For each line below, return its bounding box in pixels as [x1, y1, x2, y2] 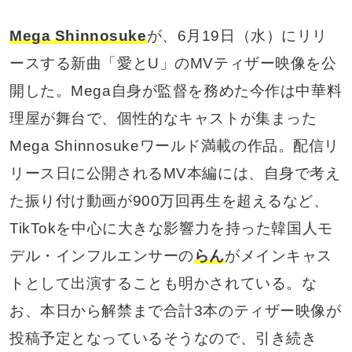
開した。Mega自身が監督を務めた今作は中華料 [9, 82, 343, 99]
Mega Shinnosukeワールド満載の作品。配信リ [9, 137, 339, 154]
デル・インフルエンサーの [9, 247, 194, 264]
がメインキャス [224, 247, 332, 264]
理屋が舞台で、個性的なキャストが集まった [9, 109, 317, 126]
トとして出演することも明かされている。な [9, 274, 317, 291]
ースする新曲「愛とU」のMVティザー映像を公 [9, 54, 337, 71]
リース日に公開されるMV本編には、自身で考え [9, 164, 341, 181]
